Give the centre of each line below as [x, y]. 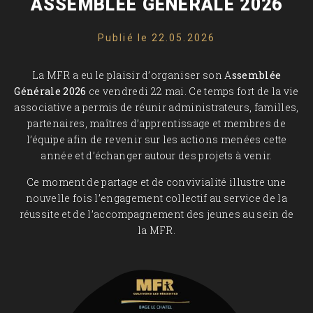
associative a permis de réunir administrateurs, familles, [156, 108]
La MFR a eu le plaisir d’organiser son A [132, 75]
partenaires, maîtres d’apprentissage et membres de [156, 124]
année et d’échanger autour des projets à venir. [156, 156]
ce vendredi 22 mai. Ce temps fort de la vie [192, 92]
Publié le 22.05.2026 [156, 38]
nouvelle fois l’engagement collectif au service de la [156, 198]
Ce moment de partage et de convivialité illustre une [156, 182]
